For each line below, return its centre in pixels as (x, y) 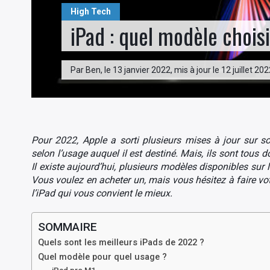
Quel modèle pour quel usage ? (102, 257)
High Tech (91, 11)
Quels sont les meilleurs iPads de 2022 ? (121, 243)
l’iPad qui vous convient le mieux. (102, 193)
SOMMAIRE (67, 227)
